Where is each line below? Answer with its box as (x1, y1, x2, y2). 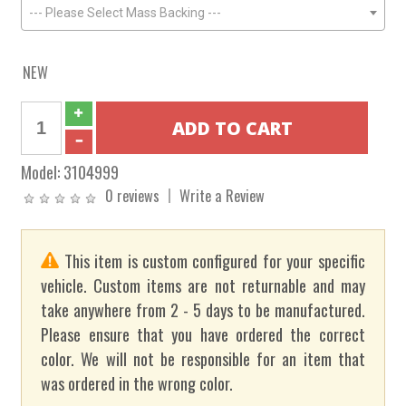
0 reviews (105, 184, 160, 207)
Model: (21, 159, 64, 184)
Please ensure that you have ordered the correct (41, 322, 365, 347)
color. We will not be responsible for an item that (41, 346, 365, 372)
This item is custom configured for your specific (59, 248, 365, 274)
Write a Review (179, 184, 266, 207)
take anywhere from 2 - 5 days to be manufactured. (41, 297, 365, 323)
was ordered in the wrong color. (41, 371, 234, 396)
